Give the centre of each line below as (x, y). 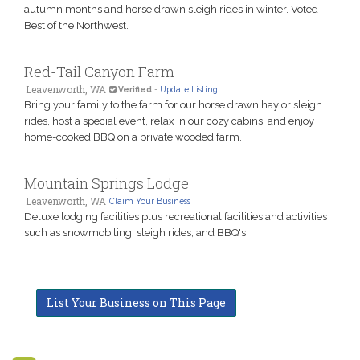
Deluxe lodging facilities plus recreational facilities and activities (176, 216)
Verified (134, 89)
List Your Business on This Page (136, 302)
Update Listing (189, 89)
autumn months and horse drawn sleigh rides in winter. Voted (171, 9)
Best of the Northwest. (76, 25)
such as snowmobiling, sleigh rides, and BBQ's (135, 232)
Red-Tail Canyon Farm (99, 71)
